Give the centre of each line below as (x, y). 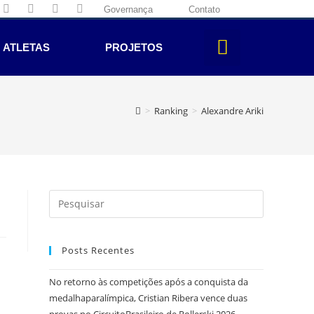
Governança (129, 10)
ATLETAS (27, 47)
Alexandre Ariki (232, 110)
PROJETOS (134, 47)
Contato (204, 10)
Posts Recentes (98, 250)
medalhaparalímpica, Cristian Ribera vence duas (148, 298)
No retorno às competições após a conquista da (149, 281)
